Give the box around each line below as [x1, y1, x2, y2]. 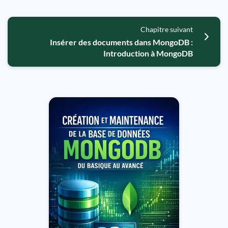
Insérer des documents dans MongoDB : [49, 37, 193, 47]
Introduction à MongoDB [103, 48, 193, 58]
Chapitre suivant [140, 25, 193, 34]
